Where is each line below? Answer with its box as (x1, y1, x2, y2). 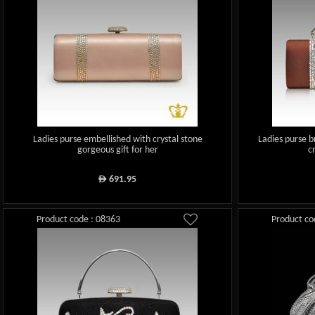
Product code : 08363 (37, 214, 121, 225)
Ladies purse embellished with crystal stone (32, 134, 202, 146)
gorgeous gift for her (77, 145, 158, 156)
